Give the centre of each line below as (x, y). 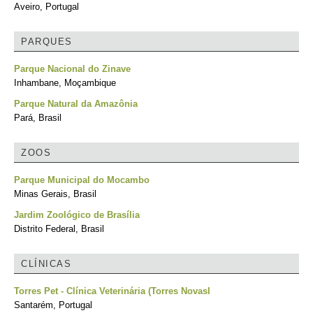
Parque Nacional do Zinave (72, 69)
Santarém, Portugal (53, 305)
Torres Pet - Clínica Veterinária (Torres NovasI (112, 291)
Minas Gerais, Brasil (55, 194)
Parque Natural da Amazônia (76, 104)
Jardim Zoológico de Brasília (77, 215)
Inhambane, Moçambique (65, 83)
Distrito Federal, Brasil (59, 229)
